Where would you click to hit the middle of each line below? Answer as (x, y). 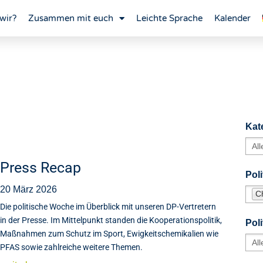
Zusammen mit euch (70, 18)
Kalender (232, 18)
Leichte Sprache (169, 18)
